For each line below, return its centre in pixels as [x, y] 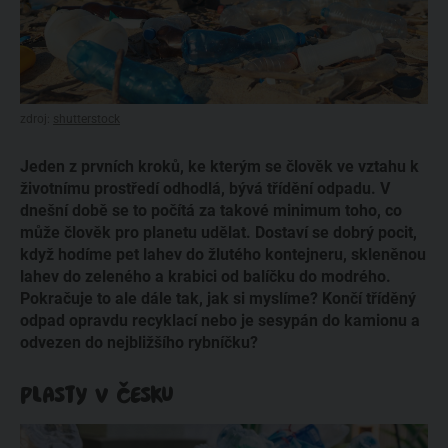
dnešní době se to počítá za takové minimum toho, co [211, 210]
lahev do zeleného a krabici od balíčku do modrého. [205, 276]
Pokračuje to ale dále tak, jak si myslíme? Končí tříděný [218, 298]
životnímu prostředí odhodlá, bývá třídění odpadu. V [205, 188]
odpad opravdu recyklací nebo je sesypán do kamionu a [220, 320]
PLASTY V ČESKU [97, 395]
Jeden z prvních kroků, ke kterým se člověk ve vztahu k [219, 166]
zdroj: [36, 119]
